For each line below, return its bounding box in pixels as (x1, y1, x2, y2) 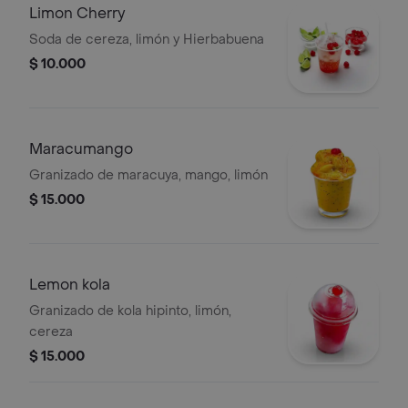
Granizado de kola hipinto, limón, (29, 302, 231, 320)
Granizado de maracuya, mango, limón (29, 167, 268, 184)
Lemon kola (29, 275, 110, 294)
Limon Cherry (29, 4, 126, 23)
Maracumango (29, 139, 133, 158)
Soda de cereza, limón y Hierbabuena (29, 31, 264, 48)
